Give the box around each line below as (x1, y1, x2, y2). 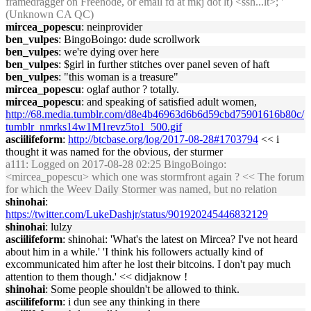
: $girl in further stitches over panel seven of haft (58, 58, 269, 70)
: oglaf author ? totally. (81, 83, 179, 95)
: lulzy (45, 221, 72, 233)
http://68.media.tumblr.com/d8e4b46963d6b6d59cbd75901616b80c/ (6, 108, 304, 120)
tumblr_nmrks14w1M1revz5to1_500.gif (6, 121, 182, 133)
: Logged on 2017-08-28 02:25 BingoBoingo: (26, 158, 226, 170)
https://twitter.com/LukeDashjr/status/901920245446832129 (6, 208, 268, 220)
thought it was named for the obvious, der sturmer (6, 146, 223, 158)
